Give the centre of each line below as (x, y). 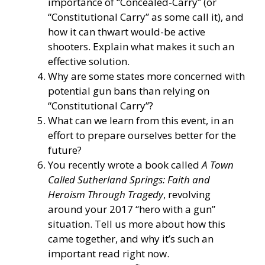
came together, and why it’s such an (131, 238)
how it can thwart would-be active (127, 31)
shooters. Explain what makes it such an (141, 46)
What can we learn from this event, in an (141, 120)
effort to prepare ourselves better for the (142, 135)
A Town (218, 164)
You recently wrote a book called (125, 164)
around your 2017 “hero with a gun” (132, 209)
